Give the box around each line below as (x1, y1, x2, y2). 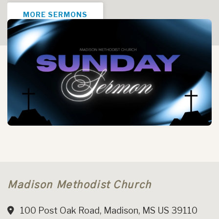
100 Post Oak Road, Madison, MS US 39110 (14, 205, 197, 216)
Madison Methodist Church (7, 180, 152, 191)
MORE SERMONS (23, 10, 88, 19)
